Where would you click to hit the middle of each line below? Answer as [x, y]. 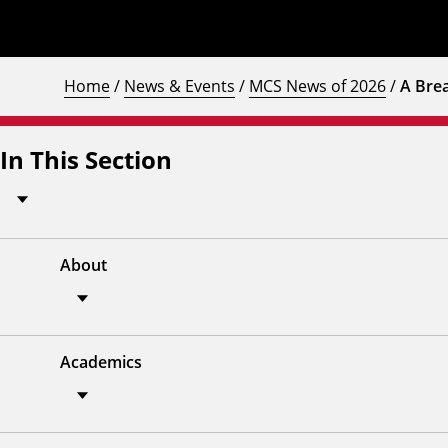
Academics [101, 361]
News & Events [179, 85]
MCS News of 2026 [317, 85]
